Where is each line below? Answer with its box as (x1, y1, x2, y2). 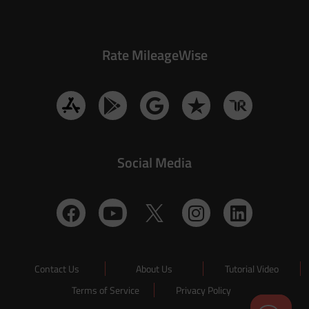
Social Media (117, 151, 192, 173)
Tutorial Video (224, 261, 279, 277)
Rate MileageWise (101, 44, 208, 66)
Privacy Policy (175, 283, 231, 298)
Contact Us (34, 261, 79, 277)
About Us (135, 261, 172, 277)
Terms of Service (71, 283, 139, 298)
